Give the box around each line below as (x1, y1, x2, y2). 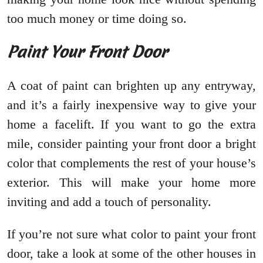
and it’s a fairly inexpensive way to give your (7, 97, 256, 113)
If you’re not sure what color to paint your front (7, 227, 256, 242)
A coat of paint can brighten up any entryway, (7, 78, 256, 93)
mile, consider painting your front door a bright (7, 136, 256, 151)
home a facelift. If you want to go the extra (7, 117, 256, 132)
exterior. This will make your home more (7, 175, 256, 190)
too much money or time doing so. (7, 11, 187, 26)
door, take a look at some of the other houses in (7, 246, 256, 261)
